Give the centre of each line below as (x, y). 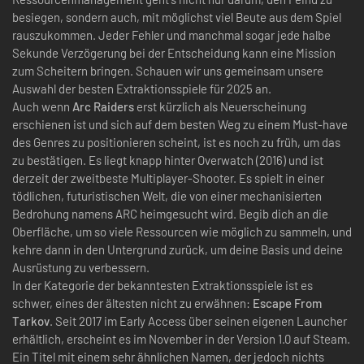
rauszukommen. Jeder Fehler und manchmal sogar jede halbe (171, 35)
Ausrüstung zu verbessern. (81, 267)
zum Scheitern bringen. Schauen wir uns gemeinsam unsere (168, 70)
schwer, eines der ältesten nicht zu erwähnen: (132, 303)
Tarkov (31, 321)
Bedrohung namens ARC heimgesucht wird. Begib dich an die (170, 213)
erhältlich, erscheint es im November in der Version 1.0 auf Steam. (181, 338)
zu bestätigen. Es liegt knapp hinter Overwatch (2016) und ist (168, 160)
